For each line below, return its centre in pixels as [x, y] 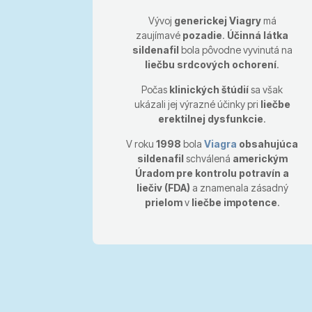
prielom [163, 202]
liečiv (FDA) [163, 187]
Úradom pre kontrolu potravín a [212, 173]
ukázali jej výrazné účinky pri [197, 104]
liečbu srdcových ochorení [211, 64]
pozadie [203, 35]
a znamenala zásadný [239, 187]
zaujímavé [159, 35]
